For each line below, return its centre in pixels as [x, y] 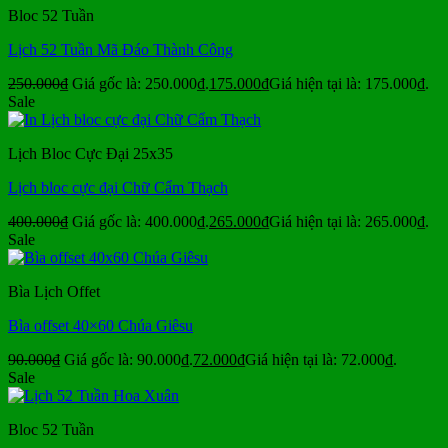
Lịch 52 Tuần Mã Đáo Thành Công [120, 50]
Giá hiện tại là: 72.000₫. [321, 360]
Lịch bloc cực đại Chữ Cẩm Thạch [118, 188]
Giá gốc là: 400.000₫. [140, 222]
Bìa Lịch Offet [54, 292]
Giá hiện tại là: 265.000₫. [349, 222]
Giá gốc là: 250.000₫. [140, 84]
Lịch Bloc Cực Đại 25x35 [90, 154]
